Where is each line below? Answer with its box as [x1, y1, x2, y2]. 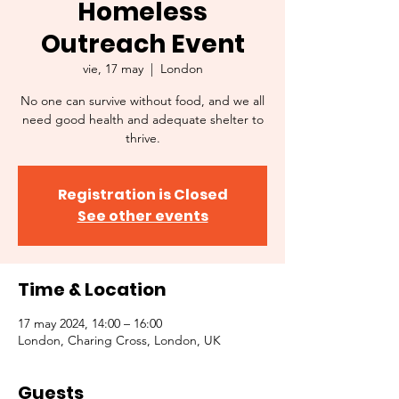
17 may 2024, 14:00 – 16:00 [18, 315, 162, 331]
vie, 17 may [82, 61, 143, 77]
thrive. [125, 130, 160, 146]
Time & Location [18, 277, 167, 302]
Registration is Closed [57, 184, 228, 205]
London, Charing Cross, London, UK [18, 332, 221, 348]
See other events [77, 206, 208, 226]
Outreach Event [40, 27, 245, 61]
